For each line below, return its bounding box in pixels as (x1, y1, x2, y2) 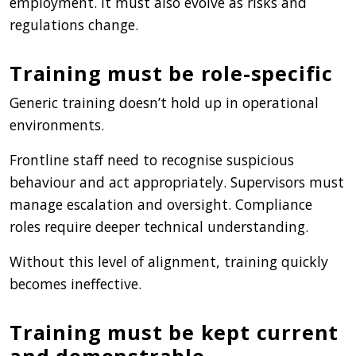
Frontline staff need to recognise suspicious (10, 149, 294, 169)
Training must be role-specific (10, 59, 333, 87)
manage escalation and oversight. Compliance (10, 194, 312, 214)
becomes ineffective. (10, 273, 141, 293)
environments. (10, 114, 104, 134)
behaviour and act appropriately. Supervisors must (10, 172, 344, 192)
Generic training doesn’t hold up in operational (10, 92, 319, 112)
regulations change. (10, 14, 138, 34)
